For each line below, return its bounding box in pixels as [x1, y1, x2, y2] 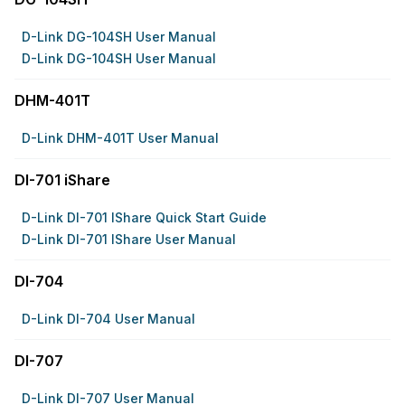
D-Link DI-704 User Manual [22, 311, 195, 326]
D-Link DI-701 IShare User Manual [22, 231, 236, 247]
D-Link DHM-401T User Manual [22, 130, 219, 146]
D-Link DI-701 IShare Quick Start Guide [22, 210, 267, 225]
